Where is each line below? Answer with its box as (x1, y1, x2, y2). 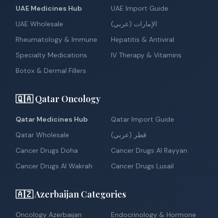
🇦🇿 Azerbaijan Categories (16, 188, 126, 200)
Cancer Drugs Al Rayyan (111, 146, 187, 155)
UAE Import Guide (111, 4, 168, 13)
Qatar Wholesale (16, 130, 69, 139)
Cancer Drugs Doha (16, 146, 78, 155)
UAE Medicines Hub (16, 4, 82, 13)
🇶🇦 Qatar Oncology (16, 93, 101, 105)
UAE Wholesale (16, 19, 63, 28)
